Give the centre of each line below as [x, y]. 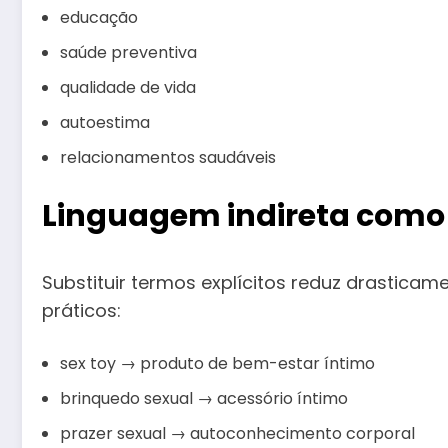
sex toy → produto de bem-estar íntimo [217, 363]
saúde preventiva [128, 53]
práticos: [81, 311]
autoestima [105, 123]
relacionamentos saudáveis [168, 158]
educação [99, 18]
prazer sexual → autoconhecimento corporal [237, 433]
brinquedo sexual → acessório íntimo [204, 398]
